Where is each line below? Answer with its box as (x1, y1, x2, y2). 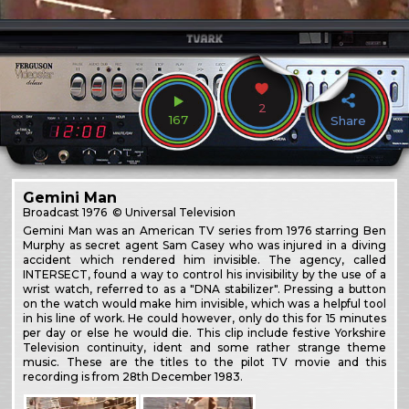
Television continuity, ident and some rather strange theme (23, 340, 386, 354)
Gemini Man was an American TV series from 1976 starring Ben (23, 223, 386, 237)
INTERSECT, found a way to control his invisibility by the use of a (23, 267, 386, 281)
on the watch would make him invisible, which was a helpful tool (23, 296, 386, 310)
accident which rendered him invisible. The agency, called (23, 252, 386, 267)
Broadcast (23, 204, 83, 219)
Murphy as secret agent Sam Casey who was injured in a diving (23, 237, 386, 252)
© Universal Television (110, 204, 236, 219)
